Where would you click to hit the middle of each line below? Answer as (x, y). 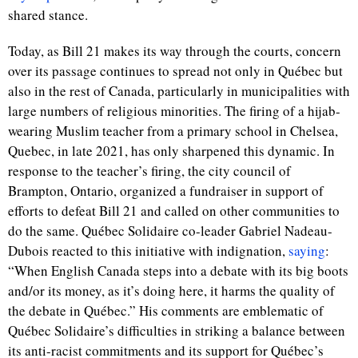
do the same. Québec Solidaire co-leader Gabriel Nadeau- (170, 231)
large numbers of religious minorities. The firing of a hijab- (174, 111)
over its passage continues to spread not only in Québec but (175, 71)
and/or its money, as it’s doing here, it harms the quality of (171, 290)
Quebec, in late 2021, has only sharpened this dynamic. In (171, 151)
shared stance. (53, 15)
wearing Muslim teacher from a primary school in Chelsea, (173, 131)
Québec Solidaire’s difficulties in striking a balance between (177, 330)
